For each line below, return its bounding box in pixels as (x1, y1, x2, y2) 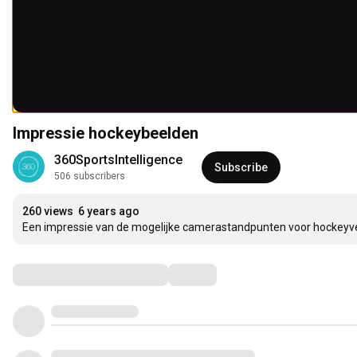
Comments (12, 265, 92, 284)
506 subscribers (54, 171, 125, 182)
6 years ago (78, 205, 139, 218)
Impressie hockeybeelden (13, 124, 198, 143)
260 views (22, 205, 73, 218)
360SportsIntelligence (54, 152, 182, 168)
